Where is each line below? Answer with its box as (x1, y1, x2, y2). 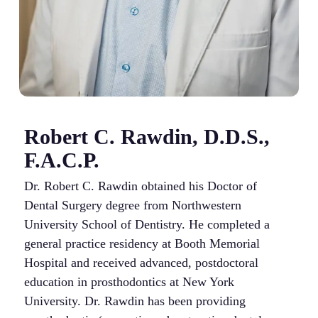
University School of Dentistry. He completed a (23, 216, 270, 231)
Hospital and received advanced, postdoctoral (23, 255, 258, 270)
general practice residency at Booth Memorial (23, 236, 260, 251)
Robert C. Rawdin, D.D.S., (23, 124, 270, 148)
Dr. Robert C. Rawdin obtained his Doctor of (23, 178, 257, 193)
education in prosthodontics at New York (23, 274, 234, 289)
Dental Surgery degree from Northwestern (23, 197, 241, 212)
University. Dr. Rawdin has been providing (23, 293, 246, 308)
